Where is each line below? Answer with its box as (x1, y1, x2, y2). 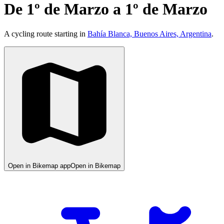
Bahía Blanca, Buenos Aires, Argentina (87, 29, 211, 38)
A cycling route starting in (4, 29, 87, 38)
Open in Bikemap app (8, 161, 70, 169)
